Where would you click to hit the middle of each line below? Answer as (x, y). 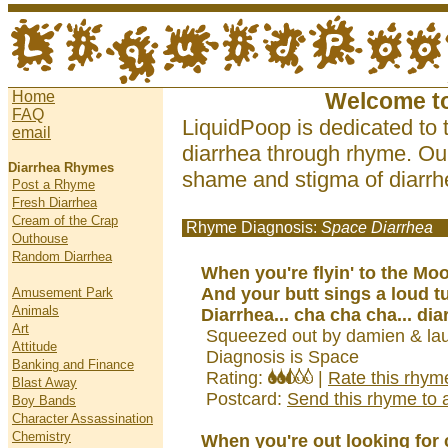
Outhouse (40, 238)
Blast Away (44, 382)
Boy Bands (44, 400)
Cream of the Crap (65, 220)
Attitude (34, 346)
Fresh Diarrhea (54, 202)
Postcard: (244, 399)
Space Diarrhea (377, 227)
